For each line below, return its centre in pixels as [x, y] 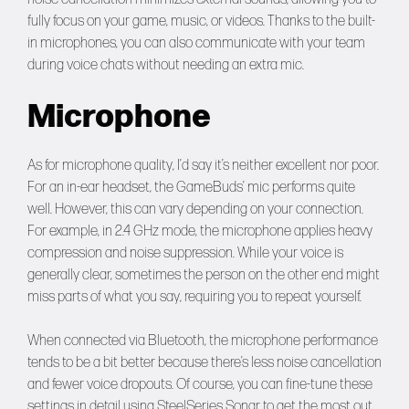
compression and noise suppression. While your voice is [185, 254]
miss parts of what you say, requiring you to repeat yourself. [194, 298]
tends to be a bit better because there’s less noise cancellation [204, 363]
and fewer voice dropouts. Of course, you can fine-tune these [200, 385]
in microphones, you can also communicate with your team [196, 44]
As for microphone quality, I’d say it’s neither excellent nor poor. [203, 166]
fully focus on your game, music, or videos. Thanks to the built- [201, 22]
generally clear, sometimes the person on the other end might [204, 276]
